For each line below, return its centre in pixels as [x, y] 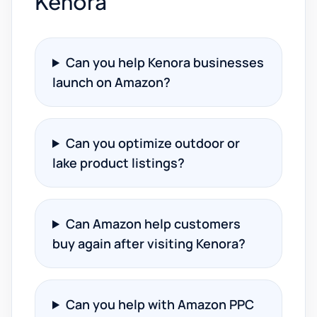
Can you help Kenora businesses [165, 62]
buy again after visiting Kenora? [149, 243]
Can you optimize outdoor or [153, 143]
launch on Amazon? [111, 82]
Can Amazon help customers [154, 224]
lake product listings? [119, 163]
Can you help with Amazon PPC [160, 304]
